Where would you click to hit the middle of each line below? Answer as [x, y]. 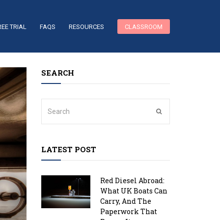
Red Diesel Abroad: [132, 180]
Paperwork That [128, 211]
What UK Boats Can [134, 191]
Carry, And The [125, 201]
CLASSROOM [144, 27]
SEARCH [57, 73]
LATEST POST [69, 149]
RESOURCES [86, 27]
